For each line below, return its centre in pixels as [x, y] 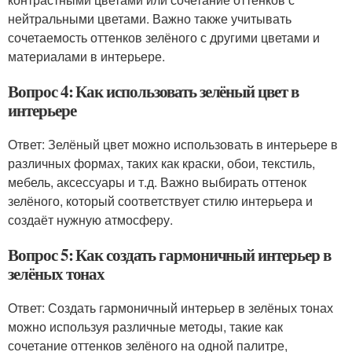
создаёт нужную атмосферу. [90, 220]
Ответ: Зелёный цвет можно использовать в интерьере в [173, 144]
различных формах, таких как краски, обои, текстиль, [161, 163]
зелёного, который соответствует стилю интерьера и [160, 201]
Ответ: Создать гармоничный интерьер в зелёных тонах [170, 308]
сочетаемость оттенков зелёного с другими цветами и [164, 37]
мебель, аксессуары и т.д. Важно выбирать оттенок [157, 182]
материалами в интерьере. [86, 56]
